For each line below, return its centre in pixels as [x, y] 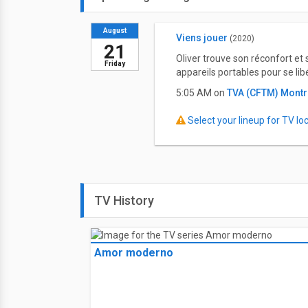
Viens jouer [201, 38]
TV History [124, 200]
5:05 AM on [201, 93]
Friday [115, 64]
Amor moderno [134, 253]
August [115, 31]
